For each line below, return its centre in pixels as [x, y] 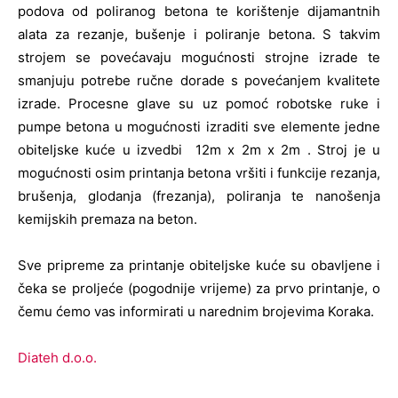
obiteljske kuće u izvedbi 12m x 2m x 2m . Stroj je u [199, 150]
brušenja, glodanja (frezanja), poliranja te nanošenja [199, 196]
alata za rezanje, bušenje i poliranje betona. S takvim [199, 35]
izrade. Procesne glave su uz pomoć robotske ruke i [199, 104]
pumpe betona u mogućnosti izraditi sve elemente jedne [199, 127]
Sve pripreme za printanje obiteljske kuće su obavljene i [199, 266]
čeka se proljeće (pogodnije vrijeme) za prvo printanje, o [199, 289]
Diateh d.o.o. [57, 358]
